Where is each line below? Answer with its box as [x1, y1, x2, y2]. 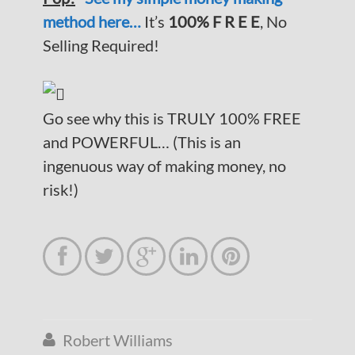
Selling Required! [43, 36, 162, 55]
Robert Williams [63, 330, 173, 349]
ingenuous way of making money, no [43, 156, 286, 175]
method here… [43, 12, 141, 31]
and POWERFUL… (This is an [43, 132, 241, 151]
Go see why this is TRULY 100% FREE [43, 109, 301, 128]
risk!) [43, 180, 78, 199]
